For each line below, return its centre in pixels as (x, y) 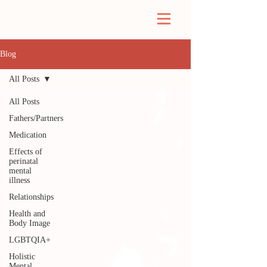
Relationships (31, 197)
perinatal (24, 161)
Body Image (30, 223)
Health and (27, 214)
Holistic (22, 257)
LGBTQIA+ (30, 240)
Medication (28, 135)
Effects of (26, 152)
